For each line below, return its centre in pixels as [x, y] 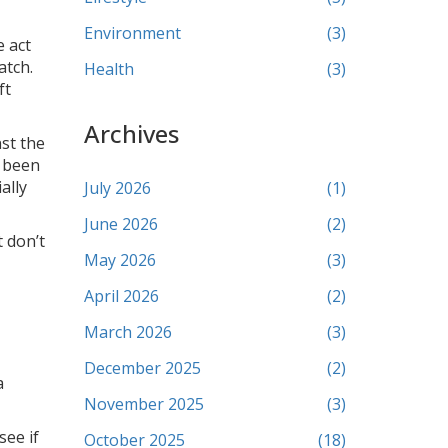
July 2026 [117, 188]
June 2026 [120, 224]
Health [108, 69]
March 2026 [127, 332]
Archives [131, 133]
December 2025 [142, 368]
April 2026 [121, 296]
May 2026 [119, 260]
